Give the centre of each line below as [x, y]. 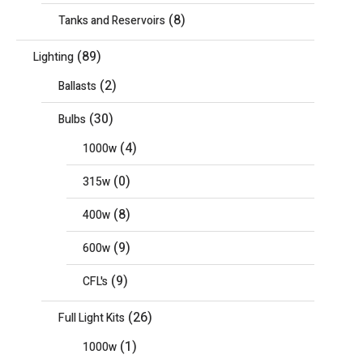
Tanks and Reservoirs [111, 21]
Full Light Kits [91, 318]
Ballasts [77, 86]
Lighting [53, 57]
